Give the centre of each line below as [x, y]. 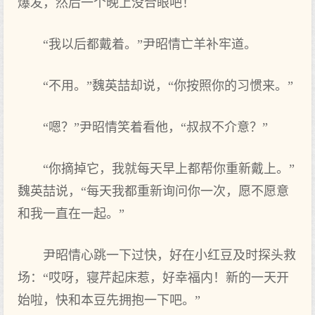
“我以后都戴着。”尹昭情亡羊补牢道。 [150, 44]
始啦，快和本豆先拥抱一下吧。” [109, 300]
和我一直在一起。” [71, 214]
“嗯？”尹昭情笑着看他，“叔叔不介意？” [155, 127]
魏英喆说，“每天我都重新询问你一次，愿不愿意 [153, 191]
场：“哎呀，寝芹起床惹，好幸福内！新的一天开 [153, 278]
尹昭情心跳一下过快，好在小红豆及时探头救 [169, 255]
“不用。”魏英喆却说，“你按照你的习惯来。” [168, 86]
